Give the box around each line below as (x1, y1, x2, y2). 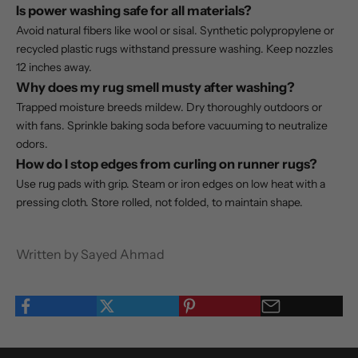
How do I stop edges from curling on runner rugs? (16, 156, 317, 173)
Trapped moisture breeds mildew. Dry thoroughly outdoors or (16, 100, 322, 115)
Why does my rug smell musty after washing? (16, 79, 295, 96)
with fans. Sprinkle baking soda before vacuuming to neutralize (16, 118, 328, 133)
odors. (16, 137, 48, 152)
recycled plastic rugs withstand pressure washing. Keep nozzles (16, 42, 333, 57)
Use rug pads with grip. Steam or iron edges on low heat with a (16, 177, 325, 192)
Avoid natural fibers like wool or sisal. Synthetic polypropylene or (16, 23, 334, 38)
